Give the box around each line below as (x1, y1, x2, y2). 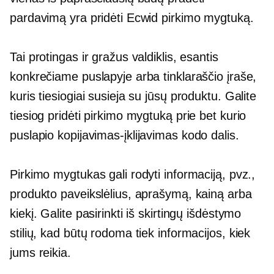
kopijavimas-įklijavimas (57, 128, 178, 142)
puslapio (10, 128, 58, 142)
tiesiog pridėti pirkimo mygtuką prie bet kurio (10, 109, 246, 122)
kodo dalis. (177, 128, 239, 142)
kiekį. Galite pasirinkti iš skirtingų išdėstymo (10, 207, 242, 220)
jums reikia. (10, 246, 71, 259)
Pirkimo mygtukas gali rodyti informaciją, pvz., (10, 168, 256, 181)
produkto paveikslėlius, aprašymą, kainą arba (10, 187, 252, 201)
